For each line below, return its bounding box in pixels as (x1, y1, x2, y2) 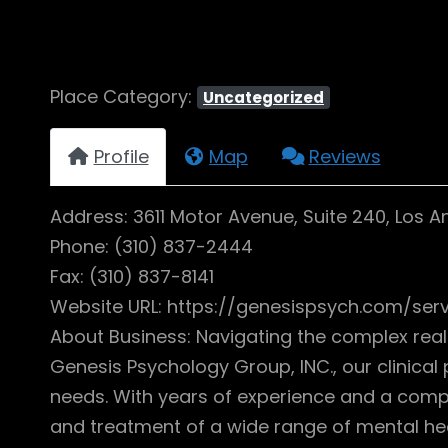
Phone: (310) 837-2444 (50, 233, 253, 259)
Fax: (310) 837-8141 (50, 263, 214, 289)
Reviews (308, 143, 381, 169)
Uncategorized (203, 87, 325, 108)
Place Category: (50, 84, 197, 109)
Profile (93, 143, 149, 169)
